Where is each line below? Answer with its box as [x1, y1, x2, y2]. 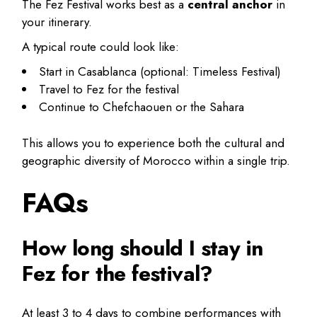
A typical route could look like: [22, 38, 180, 56]
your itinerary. [22, 13, 93, 31]
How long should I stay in [22, 232, 263, 263]
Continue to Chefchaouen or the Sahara [39, 98, 245, 116]
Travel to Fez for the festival [39, 81, 180, 98]
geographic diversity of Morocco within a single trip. [22, 151, 291, 169]
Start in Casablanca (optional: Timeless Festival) [39, 63, 282, 81]
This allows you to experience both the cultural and [22, 134, 285, 151]
